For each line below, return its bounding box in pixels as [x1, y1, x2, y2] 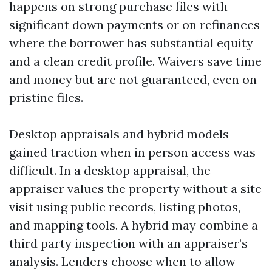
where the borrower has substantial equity [9, 35, 253, 50]
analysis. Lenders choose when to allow [9, 254, 236, 269]
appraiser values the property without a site [9, 181, 262, 196]
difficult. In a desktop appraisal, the [9, 163, 211, 178]
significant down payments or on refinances [9, 17, 260, 32]
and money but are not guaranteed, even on [9, 72, 257, 87]
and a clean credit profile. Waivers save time [9, 53, 262, 69]
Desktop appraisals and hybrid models [9, 126, 229, 141]
